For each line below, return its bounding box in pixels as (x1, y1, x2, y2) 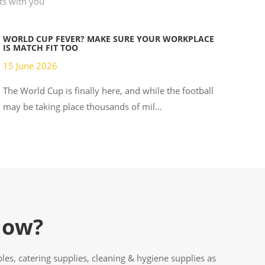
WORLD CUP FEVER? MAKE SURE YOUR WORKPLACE (2, 33, 214, 44)
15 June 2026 (2, 59, 57, 72)
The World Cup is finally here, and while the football (2, 84, 214, 96)
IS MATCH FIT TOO (2, 41, 78, 53)
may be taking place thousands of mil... (2, 100, 162, 112)
